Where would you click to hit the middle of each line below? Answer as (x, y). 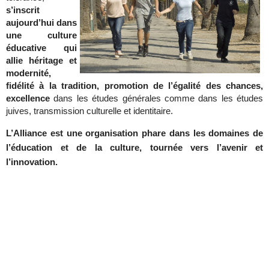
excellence (30, 98)
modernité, (29, 73)
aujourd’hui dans (41, 23)
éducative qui (41, 48)
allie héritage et (41, 61)
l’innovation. (32, 162)
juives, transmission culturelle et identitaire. (89, 111)
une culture (41, 35)
